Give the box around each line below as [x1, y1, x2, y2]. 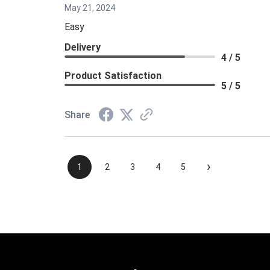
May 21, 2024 [64, 2, 116, 13]
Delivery [64, 41, 101, 53]
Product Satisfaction [64, 69, 162, 81]
